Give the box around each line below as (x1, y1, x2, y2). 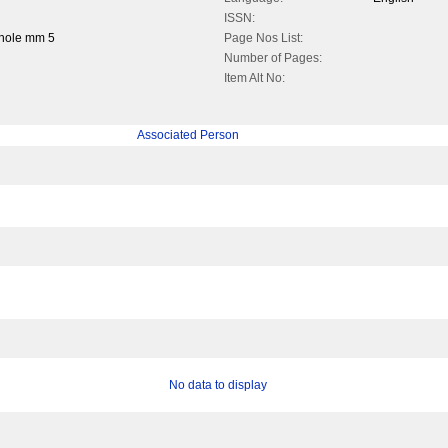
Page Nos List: (224, 31, 303, 46)
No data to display (168, 378, 267, 393)
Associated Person (137, 128, 239, 143)
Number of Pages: (224, 51, 322, 66)
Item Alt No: (224, 71, 285, 86)
